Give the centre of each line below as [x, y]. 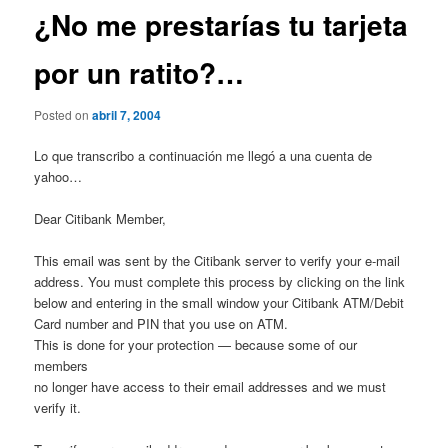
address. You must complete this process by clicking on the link [220, 282]
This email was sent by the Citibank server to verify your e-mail [217, 261]
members [61, 366]
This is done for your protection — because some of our [196, 345]
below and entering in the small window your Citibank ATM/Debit [219, 303]
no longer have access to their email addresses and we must [210, 387]
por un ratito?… [139, 73]
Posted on [63, 114]
